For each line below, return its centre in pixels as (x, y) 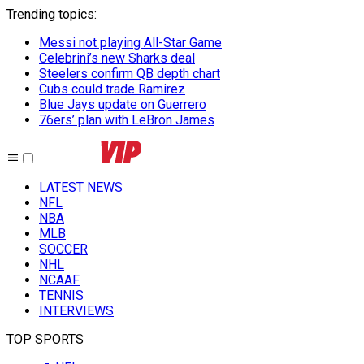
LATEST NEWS (81, 187)
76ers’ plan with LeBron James (127, 120)
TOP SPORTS (45, 339)
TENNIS (61, 295)
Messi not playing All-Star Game (130, 43)
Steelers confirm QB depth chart (130, 74)
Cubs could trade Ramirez (112, 89)
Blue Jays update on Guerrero (123, 104)
